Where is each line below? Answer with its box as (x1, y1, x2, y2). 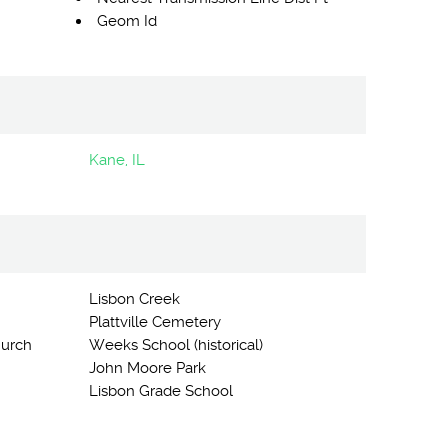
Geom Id (97, 12, 157, 30)
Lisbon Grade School (88, 382, 233, 400)
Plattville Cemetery (88, 313, 221, 331)
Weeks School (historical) (88, 336, 263, 354)
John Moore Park (88, 359, 206, 377)
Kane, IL (88, 151, 145, 169)
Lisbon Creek (88, 290, 180, 308)
